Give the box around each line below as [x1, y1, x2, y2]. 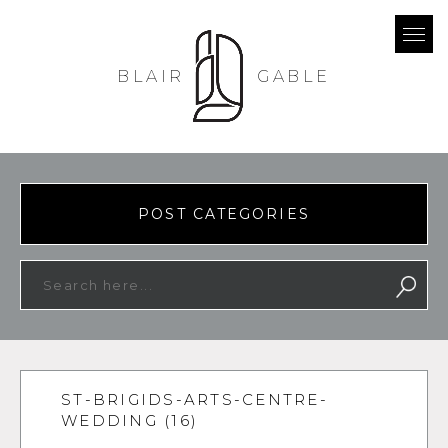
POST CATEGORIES [138, 205, 310, 223]
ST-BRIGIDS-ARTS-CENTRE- [61, 390, 328, 409]
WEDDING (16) [61, 411, 198, 430]
